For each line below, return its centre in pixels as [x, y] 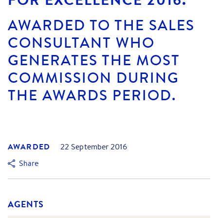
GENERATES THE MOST [94, 60]
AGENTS [26, 204]
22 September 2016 [93, 147]
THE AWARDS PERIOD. [92, 95]
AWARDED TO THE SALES [101, 25]
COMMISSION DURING [93, 78]
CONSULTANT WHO [81, 43]
